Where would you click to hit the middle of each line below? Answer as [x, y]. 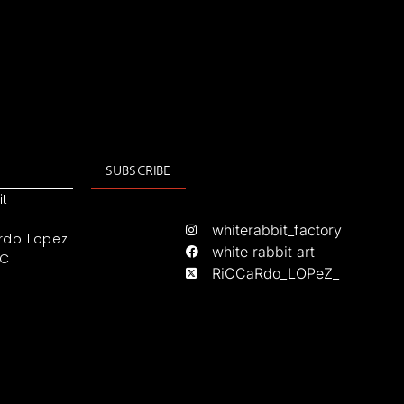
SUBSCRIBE [138, 171]
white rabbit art [264, 252]
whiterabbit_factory [277, 230]
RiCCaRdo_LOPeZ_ [276, 274]
